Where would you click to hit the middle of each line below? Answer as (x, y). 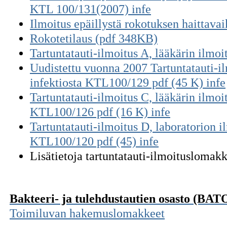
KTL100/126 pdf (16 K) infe (100, 112)
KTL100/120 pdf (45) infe (94, 142)
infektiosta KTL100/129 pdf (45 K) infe (128, 83)
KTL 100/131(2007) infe (90, 9)
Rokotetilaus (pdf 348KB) (94, 39)
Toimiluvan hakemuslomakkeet (87, 214)
